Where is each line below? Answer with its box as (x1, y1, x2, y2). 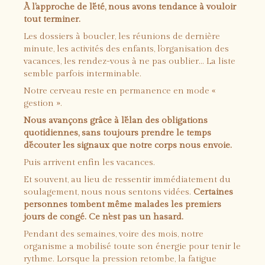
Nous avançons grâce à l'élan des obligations (24, 115, 208, 125)
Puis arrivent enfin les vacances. (24, 157, 155, 167)
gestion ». (24, 98, 62, 108)
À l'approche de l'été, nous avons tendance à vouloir (24, 2, 236, 12)
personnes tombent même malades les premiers (24, 199, 221, 209)
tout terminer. (24, 14, 80, 24)
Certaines (193, 187, 233, 197)
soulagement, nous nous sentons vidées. (24, 187, 193, 197)
